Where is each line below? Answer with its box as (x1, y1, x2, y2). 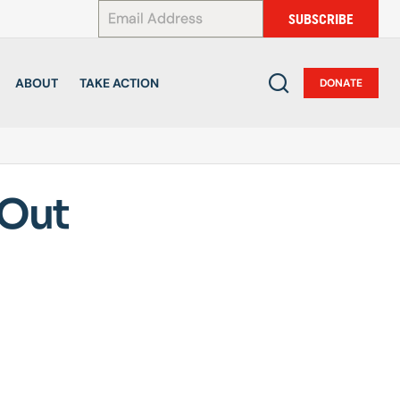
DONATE (320, 76, 363, 90)
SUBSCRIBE (288, 10, 354, 28)
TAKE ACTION (79, 74, 160, 91)
